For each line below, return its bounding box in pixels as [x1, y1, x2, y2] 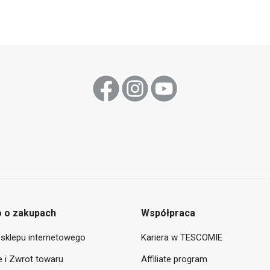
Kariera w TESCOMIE [141, 232, 222, 243]
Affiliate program [141, 254, 207, 265]
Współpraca [141, 207, 195, 219]
